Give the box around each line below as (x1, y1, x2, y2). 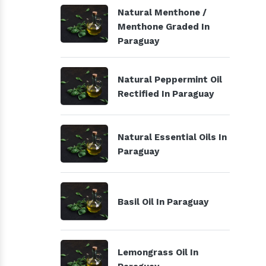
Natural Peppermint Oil (118, 74, 222, 85)
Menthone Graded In (118, 21, 210, 32)
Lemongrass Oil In (118, 247, 198, 258)
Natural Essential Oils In (118, 132, 227, 142)
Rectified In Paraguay (118, 88, 214, 99)
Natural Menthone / (118, 7, 207, 18)
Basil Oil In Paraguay (118, 197, 208, 207)
